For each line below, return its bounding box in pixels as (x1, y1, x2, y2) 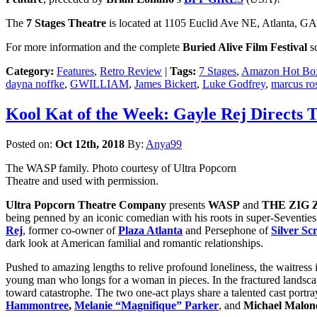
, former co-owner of (23, 224, 118, 237)
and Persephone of (183, 224, 271, 237)
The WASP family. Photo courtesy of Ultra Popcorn (6, 162, 236, 175)
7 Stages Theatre (26, 17, 106, 30)
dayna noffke (6, 78, 64, 91)
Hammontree (6, 299, 69, 312)
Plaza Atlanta (118, 224, 183, 237)
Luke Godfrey (202, 78, 265, 91)
